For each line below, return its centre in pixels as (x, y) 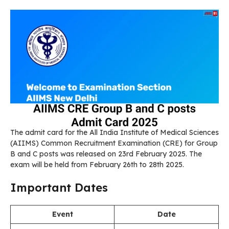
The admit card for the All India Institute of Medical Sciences (114, 132)
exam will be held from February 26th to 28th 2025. (97, 164)
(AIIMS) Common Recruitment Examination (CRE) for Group (114, 143)
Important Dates (59, 187)
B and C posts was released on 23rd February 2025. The (106, 154)
